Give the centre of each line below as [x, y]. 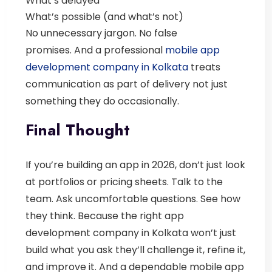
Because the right [121, 216]
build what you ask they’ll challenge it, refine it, [135, 250]
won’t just [212, 233]
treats [204, 67]
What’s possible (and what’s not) [104, 16]
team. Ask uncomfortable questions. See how [133, 199]
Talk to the [197, 182]
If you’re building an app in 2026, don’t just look [135, 165]
